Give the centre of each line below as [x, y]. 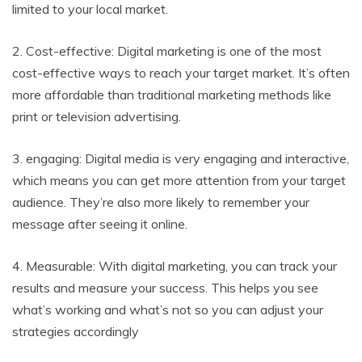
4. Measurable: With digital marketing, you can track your [175, 266]
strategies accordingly [76, 331]
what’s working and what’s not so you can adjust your [168, 309]
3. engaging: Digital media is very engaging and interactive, [181, 158]
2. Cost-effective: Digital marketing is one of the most [167, 51]
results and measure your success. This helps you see [165, 288]
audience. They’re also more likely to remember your [161, 202]
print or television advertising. [97, 116]
